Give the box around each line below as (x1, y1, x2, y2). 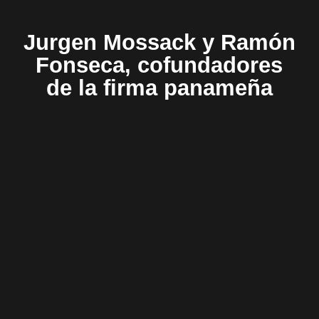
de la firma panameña (46, 75, 273, 100)
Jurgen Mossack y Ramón (23, 29, 296, 55)
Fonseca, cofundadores (36, 52, 283, 78)
